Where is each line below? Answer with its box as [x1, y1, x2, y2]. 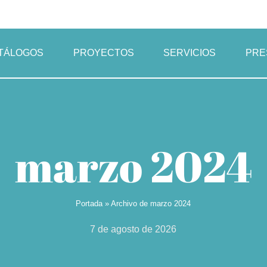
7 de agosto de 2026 [90, 223, 177, 234]
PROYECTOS [73, 47, 134, 58]
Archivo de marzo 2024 [111, 198, 191, 208]
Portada [76, 198, 103, 208]
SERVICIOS [163, 47, 216, 58]
